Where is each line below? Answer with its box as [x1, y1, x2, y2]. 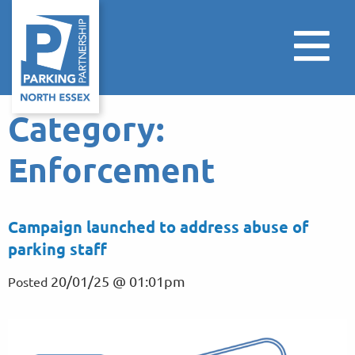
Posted [8, 273, 51, 289]
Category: [8, 107, 164, 149]
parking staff [8, 239, 111, 259]
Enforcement [8, 148, 216, 190]
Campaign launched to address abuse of [8, 216, 308, 237]
